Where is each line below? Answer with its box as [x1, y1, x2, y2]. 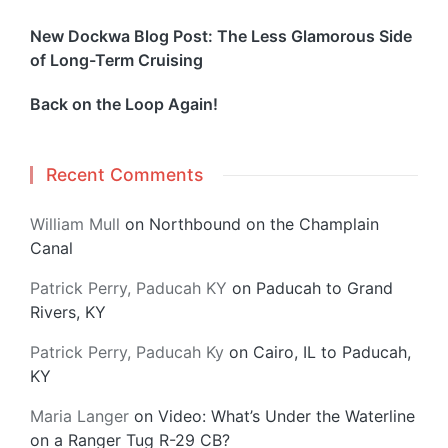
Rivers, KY [30, 302, 106, 323]
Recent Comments [46, 164, 203, 186]
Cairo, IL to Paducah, [253, 342, 411, 363]
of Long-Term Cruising [30, 50, 203, 71]
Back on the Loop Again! [30, 94, 218, 115]
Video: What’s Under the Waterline [158, 406, 415, 427]
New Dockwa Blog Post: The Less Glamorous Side [30, 26, 412, 47]
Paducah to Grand [256, 278, 393, 299]
